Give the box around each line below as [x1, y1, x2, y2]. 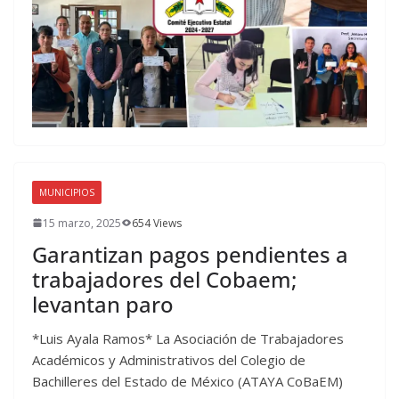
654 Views [132, 215, 182, 231]
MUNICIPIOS [39, 185, 94, 199]
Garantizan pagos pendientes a [32, 239, 348, 269]
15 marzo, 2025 [43, 215, 121, 231]
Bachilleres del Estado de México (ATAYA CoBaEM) [32, 371, 343, 390]
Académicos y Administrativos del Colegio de [32, 350, 305, 369]
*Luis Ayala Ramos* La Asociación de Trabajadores [32, 329, 344, 347]
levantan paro [32, 289, 174, 319]
